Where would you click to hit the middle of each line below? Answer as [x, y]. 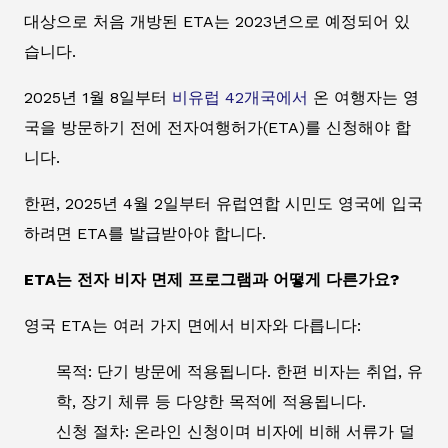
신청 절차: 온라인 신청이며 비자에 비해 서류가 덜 [235, 432]
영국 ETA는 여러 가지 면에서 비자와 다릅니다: [192, 326]
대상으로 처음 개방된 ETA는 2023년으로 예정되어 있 [217, 22]
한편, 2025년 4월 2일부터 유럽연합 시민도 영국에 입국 [223, 204]
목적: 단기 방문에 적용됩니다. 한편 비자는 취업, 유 [239, 372]
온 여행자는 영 [363, 98]
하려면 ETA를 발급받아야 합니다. [145, 234]
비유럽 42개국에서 [240, 98]
